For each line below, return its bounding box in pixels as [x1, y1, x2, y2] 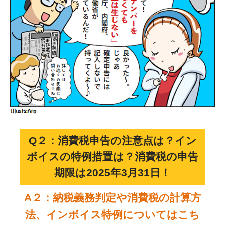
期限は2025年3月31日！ [54, 167, 171, 179]
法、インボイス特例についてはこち [25, 209, 200, 221]
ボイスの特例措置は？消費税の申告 [27, 151, 198, 163]
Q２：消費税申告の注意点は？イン [28, 135, 197, 147]
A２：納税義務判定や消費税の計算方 [24, 192, 201, 204]
